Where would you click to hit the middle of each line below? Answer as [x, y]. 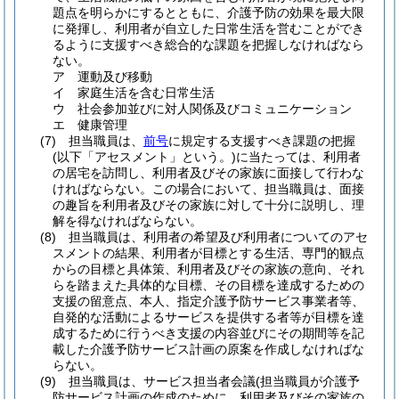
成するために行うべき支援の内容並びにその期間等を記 [208, 333]
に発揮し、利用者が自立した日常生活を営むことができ [208, 28]
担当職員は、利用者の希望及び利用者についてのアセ [218, 237]
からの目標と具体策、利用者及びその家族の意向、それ [208, 269]
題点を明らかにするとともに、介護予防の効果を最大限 [208, 12]
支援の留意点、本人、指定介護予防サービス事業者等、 [208, 301]
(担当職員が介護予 [308, 381]
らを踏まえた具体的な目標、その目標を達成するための [208, 285]
